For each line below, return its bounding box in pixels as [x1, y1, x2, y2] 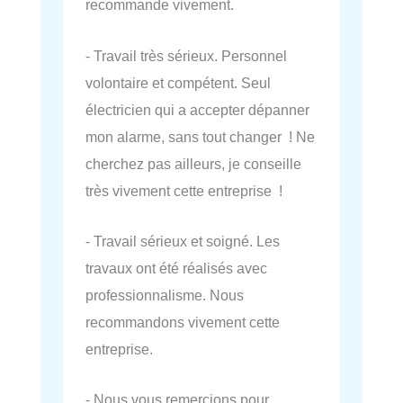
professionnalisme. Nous [85, 286, 244, 303]
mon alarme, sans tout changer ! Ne [85, 128, 315, 145]
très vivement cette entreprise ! [85, 182, 282, 199]
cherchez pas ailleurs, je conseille [85, 155, 301, 172]
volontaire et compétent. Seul [85, 74, 271, 91]
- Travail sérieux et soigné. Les [85, 232, 280, 249]
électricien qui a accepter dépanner [85, 101, 309, 118]
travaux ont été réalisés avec [85, 259, 267, 276]
